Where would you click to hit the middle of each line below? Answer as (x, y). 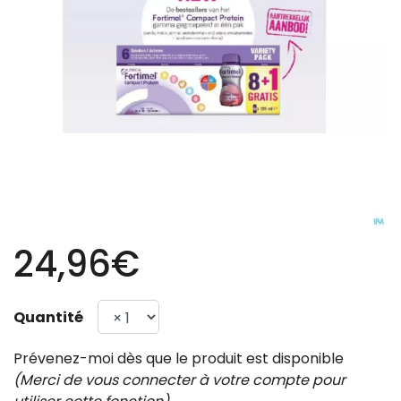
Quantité (48, 317)
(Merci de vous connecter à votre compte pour (179, 380)
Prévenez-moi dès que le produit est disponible (179, 358)
